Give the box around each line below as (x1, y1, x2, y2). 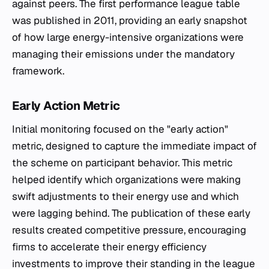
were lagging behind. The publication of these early (12, 207, 250, 220)
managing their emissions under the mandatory (12, 47, 235, 61)
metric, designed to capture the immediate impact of (12, 139, 257, 153)
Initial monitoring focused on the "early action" (12, 122, 228, 136)
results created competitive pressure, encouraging (12, 223, 246, 237)
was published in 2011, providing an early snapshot (12, 14, 247, 27)
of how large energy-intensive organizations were (12, 31, 244, 44)
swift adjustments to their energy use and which (12, 190, 239, 203)
